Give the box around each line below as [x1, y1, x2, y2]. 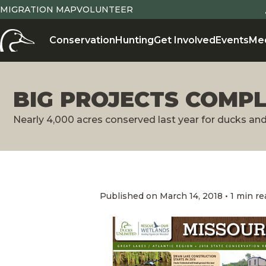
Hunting [115, 34, 154, 46]
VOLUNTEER [77, 4, 133, 15]
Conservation [49, 34, 115, 46]
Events [216, 34, 249, 46]
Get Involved [154, 34, 216, 46]
